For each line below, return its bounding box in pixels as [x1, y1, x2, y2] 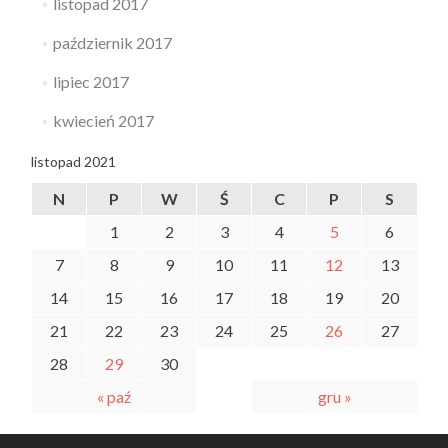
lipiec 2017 [52, 72, 129, 92]
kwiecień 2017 [52, 111, 154, 131]
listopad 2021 [31, 153, 116, 171]
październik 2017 [52, 33, 172, 53]
